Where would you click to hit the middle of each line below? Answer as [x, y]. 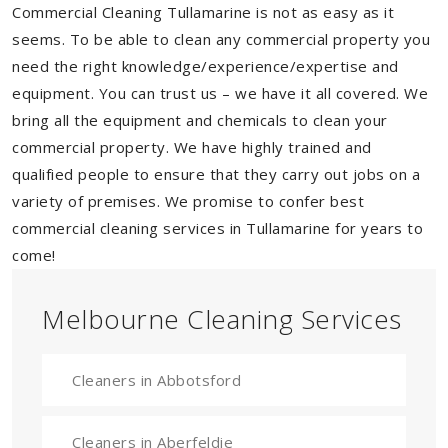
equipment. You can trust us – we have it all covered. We [220, 93]
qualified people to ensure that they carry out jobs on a [216, 174]
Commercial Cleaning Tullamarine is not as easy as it [203, 12]
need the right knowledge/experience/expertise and [205, 66]
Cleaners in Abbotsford [156, 380]
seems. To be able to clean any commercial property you [221, 39]
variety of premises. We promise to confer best [188, 201]
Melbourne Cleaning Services [222, 319]
